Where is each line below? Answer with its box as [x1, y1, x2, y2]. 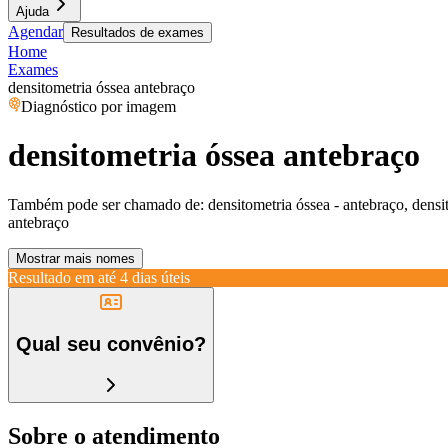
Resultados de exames [71, 25, 204, 40]
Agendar [8, 23, 63, 40]
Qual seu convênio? [16, 333, 206, 356]
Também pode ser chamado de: [8, 195, 204, 213]
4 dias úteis [120, 268, 190, 286]
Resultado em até [8, 268, 116, 286]
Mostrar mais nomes [16, 250, 135, 266]
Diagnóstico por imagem [21, 98, 176, 115]
